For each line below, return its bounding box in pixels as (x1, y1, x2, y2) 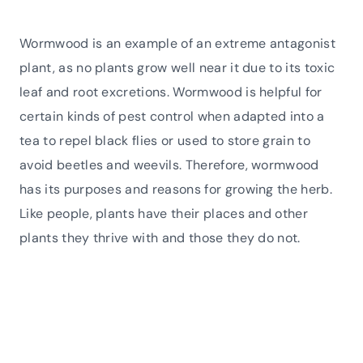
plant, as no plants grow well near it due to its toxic (19, 58, 335, 76)
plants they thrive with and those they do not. (19, 228, 305, 246)
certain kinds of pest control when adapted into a (19, 107, 325, 125)
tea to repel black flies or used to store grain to (19, 131, 311, 149)
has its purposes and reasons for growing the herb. (19, 180, 333, 198)
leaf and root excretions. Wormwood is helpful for (19, 83, 322, 100)
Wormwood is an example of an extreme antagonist (19, 34, 336, 52)
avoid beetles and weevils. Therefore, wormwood (19, 156, 319, 173)
